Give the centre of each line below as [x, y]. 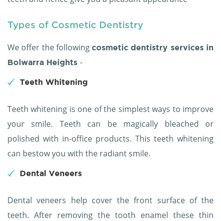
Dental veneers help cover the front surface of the [110, 201]
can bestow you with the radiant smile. [79, 154]
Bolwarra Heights [44, 62]
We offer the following [50, 48]
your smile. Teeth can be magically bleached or [110, 124]
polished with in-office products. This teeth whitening [110, 139]
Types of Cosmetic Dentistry [75, 25]
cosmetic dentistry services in [153, 48]
